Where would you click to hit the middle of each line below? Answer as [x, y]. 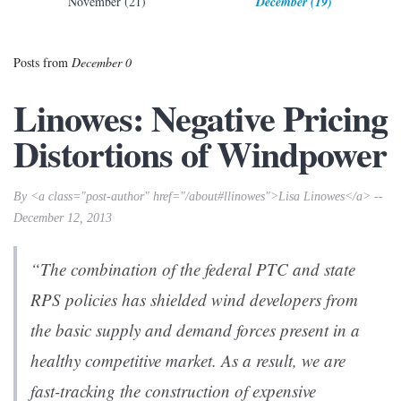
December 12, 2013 [63, 218]
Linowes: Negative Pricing [200, 118]
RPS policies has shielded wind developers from [194, 300]
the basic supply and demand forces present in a [195, 330]
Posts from [43, 63]
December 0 [102, 63]
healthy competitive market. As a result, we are [188, 361]
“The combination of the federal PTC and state [193, 269]
